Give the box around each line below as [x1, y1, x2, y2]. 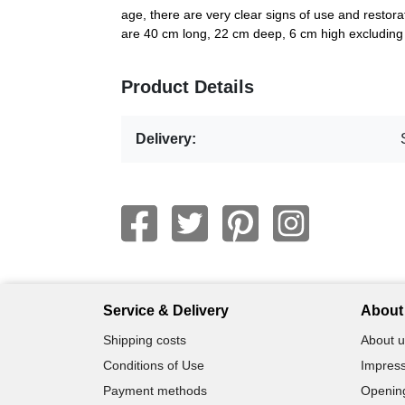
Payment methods [103, 382, 207, 398]
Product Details [121, 76, 254, 97]
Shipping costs [103, 332, 186, 347]
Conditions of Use [103, 357, 204, 372]
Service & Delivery [103, 302, 229, 318]
